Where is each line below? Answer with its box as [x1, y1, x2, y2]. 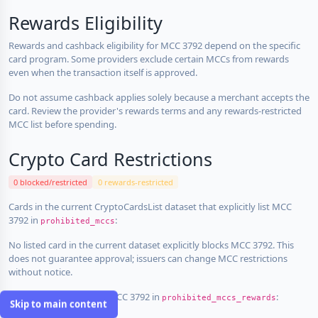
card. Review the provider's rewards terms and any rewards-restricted [9, 104, 302, 117]
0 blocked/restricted [13, 176, 88, 187]
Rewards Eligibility [9, 10, 163, 35]
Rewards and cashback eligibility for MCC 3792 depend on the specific [9, 38, 300, 52]
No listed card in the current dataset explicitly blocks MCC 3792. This [9, 238, 294, 251]
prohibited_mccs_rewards [162, 292, 276, 302]
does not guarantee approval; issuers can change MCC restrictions [9, 251, 287, 265]
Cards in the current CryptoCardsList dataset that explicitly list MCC [9, 199, 292, 213]
